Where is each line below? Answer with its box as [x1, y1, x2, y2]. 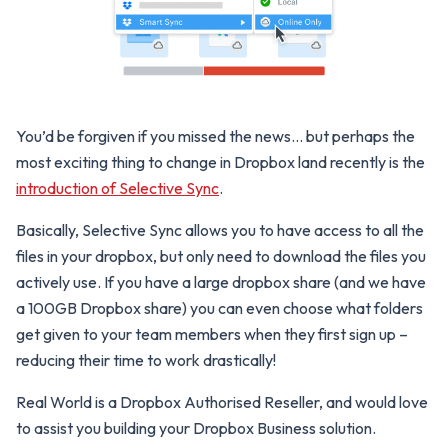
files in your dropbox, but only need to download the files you [16, 246, 426, 267]
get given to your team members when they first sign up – [16, 324, 408, 345]
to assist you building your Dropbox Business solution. [16, 418, 376, 439]
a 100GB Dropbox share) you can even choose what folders [16, 298, 423, 319]
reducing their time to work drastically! [16, 350, 276, 371]
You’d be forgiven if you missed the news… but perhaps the [16, 126, 415, 147]
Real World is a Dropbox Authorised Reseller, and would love [16, 392, 428, 413]
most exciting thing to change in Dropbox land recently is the [16, 152, 425, 173]
